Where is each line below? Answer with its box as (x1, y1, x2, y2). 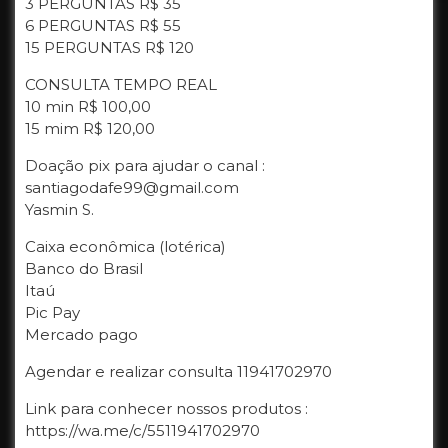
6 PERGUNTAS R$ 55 (25, 16, 181, 35)
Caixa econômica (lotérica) (25, 237, 226, 256)
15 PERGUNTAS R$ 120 (25, 38, 194, 57)
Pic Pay (25, 303, 80, 322)
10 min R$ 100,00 (25, 97, 151, 116)
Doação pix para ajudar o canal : (25, 156, 265, 175)
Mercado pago (25, 325, 138, 344)
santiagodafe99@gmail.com (25, 178, 239, 197)
